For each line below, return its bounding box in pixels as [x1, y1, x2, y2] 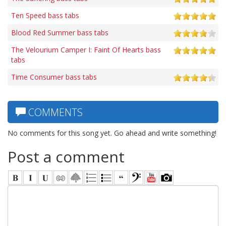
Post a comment [8, 146, 125, 167]
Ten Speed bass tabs [11, 10, 79, 20]
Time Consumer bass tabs [11, 72, 97, 82]
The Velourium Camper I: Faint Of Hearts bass [11, 44, 161, 54]
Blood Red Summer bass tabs [11, 27, 108, 37]
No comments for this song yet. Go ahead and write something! [8, 128, 216, 138]
